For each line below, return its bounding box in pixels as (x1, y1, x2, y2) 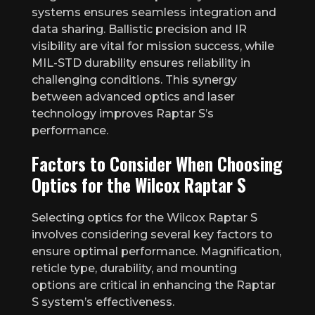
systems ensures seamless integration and (32, 5, 276, 19)
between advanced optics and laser (32, 89, 235, 103)
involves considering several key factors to (32, 227, 273, 241)
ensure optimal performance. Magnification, (32, 244, 281, 258)
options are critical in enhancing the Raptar (32, 278, 276, 292)
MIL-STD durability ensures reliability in (32, 56, 250, 70)
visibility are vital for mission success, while (32, 39, 274, 53)
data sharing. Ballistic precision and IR (32, 22, 247, 36)
